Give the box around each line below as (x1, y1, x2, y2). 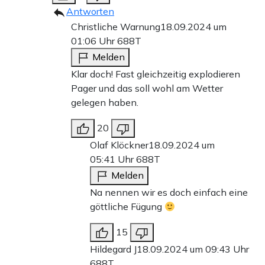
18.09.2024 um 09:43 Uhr (137, 243, 249, 256)
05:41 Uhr (90, 153, 136, 166)
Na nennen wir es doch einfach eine (90, 186, 248, 199)
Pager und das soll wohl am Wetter (71, 82, 223, 95)
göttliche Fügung (90, 201, 164, 213)
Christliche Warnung (71, 21, 160, 33)
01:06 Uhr (71, 35, 117, 47)
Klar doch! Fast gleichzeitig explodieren (71, 68, 240, 80)
